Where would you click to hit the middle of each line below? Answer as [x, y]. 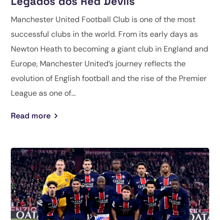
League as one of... [43, 93]
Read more [31, 115]
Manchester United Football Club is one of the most [103, 19]
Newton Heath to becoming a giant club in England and [110, 49]
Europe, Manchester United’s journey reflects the [98, 63]
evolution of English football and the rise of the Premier [109, 78]
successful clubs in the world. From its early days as [105, 34]
